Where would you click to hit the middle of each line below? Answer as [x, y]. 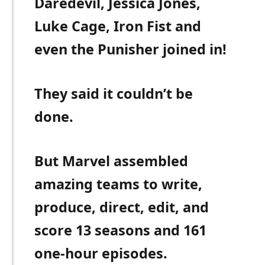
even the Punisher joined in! [131, 49]
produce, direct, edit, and [122, 207]
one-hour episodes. [101, 253]
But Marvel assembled [112, 161]
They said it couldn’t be [114, 94]
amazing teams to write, [119, 184]
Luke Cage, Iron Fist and [118, 26]
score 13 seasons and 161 [121, 230]
